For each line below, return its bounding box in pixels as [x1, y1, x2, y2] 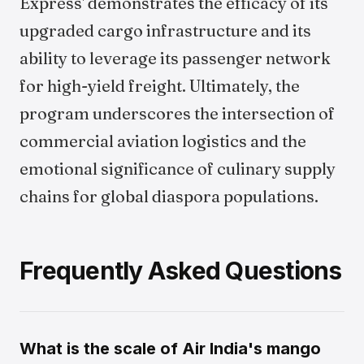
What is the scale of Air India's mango [19, 339, 321, 358]
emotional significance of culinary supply [19, 158, 336, 179]
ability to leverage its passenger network [19, 48, 331, 68]
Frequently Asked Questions [19, 256, 342, 285]
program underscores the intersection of [19, 103, 335, 123]
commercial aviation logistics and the [19, 131, 306, 151]
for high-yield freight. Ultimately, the [19, 76, 300, 96]
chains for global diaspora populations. [19, 186, 318, 206]
